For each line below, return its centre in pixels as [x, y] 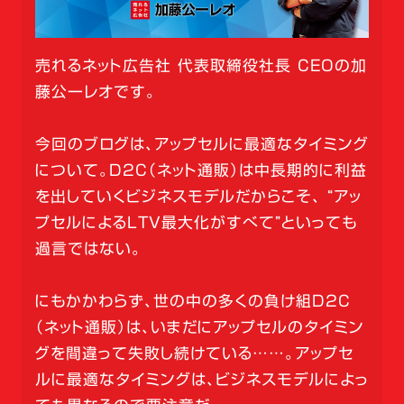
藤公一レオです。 [95, 92]
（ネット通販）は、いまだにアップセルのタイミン [199, 327]
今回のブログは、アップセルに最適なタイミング [202, 144]
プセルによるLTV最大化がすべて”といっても [196, 223]
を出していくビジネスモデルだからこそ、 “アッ [198, 197]
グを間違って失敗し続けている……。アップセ [194, 353]
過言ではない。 [88, 249]
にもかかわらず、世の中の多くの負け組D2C [193, 301]
